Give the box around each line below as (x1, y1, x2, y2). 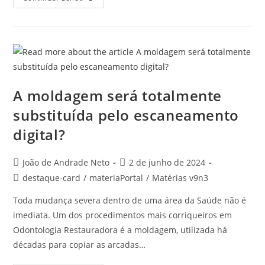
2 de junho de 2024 (129, 156, 206, 168)
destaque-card (22, 172, 81, 183)
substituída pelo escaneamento (13, 105, 239, 125)
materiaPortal (89, 172, 144, 183)
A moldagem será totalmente (13, 85, 222, 105)
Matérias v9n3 (152, 172, 209, 183)
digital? (13, 124, 66, 144)
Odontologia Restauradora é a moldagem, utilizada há (13, 224, 228, 235)
